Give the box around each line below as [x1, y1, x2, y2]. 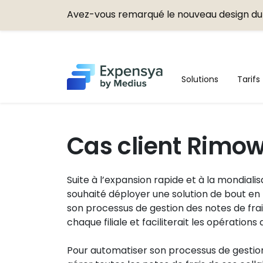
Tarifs [237, 73, 261, 85]
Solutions [181, 73, 219, 85]
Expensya [162, 63, 212, 79]
